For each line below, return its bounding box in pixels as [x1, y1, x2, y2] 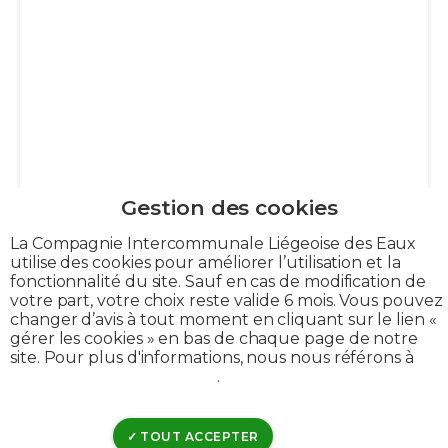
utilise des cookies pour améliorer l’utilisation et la [10, 252, 401, 272]
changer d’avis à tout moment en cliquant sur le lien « [10, 309, 437, 329]
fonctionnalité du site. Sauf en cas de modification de [10, 271, 426, 291]
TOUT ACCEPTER [136, 428, 259, 444]
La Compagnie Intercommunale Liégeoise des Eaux [10, 233, 417, 253]
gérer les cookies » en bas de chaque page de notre [10, 328, 419, 348]
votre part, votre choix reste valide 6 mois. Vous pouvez [10, 290, 443, 310]
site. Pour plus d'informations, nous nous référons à [10, 347, 414, 367]
